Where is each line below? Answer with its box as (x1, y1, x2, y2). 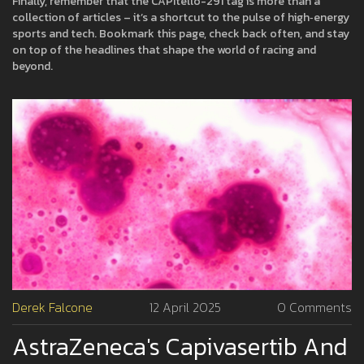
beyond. (12, 58, 53, 75)
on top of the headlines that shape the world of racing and (12, 41, 316, 58)
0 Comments (277, 297, 352, 318)
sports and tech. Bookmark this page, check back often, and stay (12, 25, 349, 42)
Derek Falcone (12, 297, 93, 318)
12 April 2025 (149, 297, 221, 318)
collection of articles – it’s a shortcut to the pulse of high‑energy (12, 9, 349, 26)
